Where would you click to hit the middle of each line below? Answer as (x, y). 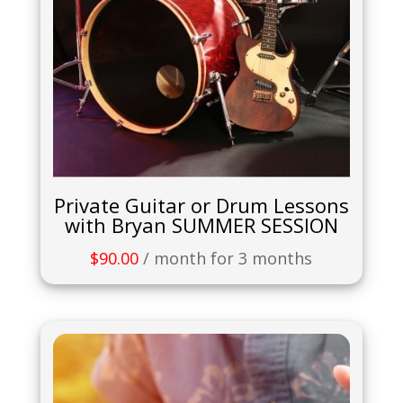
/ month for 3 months (228, 258)
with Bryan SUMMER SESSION (201, 224)
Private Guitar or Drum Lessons (201, 205)
